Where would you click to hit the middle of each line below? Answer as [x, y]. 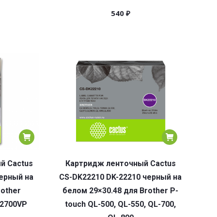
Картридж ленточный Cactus [120, 163]
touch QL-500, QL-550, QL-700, [120, 204]
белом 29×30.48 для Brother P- [120, 191]
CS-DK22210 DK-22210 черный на [120, 177]
